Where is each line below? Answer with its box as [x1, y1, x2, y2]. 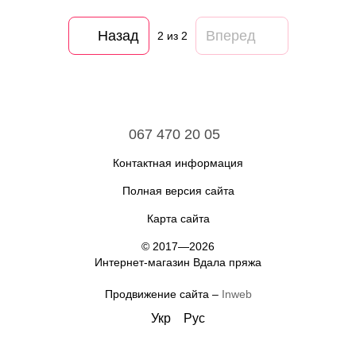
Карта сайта [146, 212, 210, 225]
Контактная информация [113, 157, 243, 169]
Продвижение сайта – [104, 288, 222, 300]
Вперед [205, 27, 256, 44]
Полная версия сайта [122, 184, 234, 197]
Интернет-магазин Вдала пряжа [95, 256, 261, 269]
